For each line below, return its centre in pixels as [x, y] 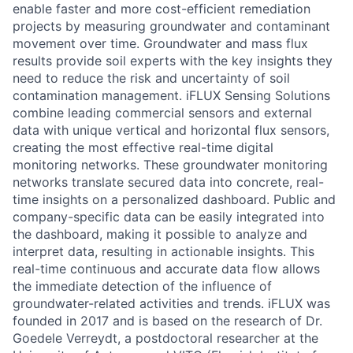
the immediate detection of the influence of [142, 286]
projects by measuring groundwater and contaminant [171, 26]
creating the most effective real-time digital [143, 147]
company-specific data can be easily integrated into [169, 216]
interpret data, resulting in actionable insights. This [163, 251]
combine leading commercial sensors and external [162, 112]
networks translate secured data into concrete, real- [168, 182]
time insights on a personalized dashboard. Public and [174, 199]
